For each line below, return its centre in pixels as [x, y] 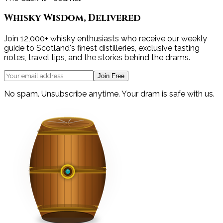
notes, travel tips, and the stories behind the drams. [97, 58]
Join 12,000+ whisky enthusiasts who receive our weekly [106, 39]
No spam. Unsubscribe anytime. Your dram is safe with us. [109, 94]
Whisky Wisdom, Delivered [72, 18]
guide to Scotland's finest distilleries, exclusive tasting [102, 48]
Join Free [111, 76]
